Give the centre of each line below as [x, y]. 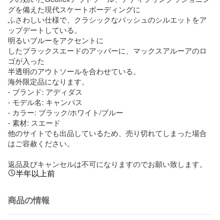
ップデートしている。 [45, 29]
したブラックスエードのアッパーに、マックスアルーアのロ [107, 50]
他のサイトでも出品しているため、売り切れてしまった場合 [107, 133]
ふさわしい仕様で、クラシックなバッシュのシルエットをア [107, 19]
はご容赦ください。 [41, 143]
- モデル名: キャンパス [45, 102]
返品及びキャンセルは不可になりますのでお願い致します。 [107, 164]
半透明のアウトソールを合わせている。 [74, 71]
